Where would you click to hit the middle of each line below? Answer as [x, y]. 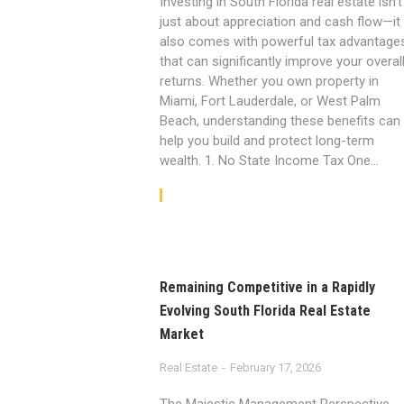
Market [182, 334]
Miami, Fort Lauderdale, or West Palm [271, 101]
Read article [209, 195]
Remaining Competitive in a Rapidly [268, 287]
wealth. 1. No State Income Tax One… [270, 161]
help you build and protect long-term [267, 141]
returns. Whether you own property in [270, 81]
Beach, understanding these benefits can [280, 121]
